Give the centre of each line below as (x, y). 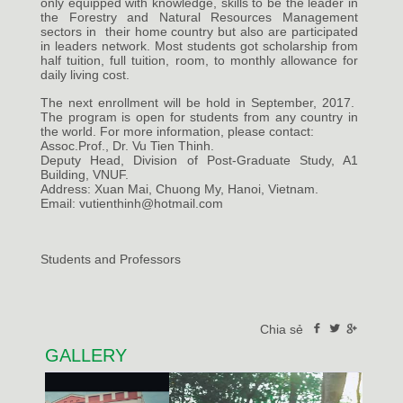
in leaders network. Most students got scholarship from (199, 46)
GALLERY (86, 356)
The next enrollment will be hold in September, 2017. (199, 103)
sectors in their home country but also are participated (199, 32)
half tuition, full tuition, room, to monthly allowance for (199, 61)
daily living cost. (87, 75)
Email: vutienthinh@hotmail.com (134, 204)
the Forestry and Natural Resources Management (199, 18)
